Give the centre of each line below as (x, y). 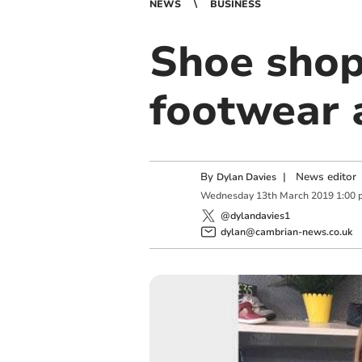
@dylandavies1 (255, 215)
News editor (326, 177)
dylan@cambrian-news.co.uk (286, 232)
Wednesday (227, 196)
